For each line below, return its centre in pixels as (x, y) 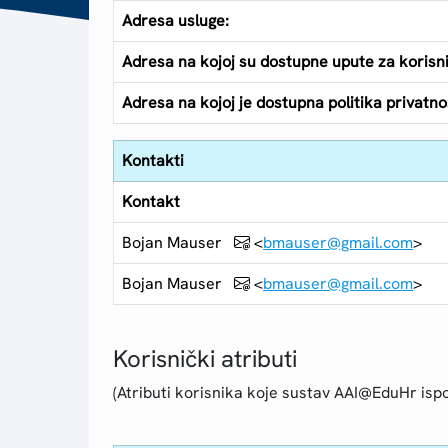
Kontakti (153, 161)
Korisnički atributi (205, 359)
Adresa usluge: (176, 21)
